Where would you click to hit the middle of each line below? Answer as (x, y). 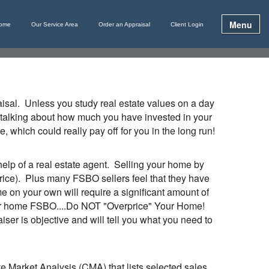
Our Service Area (55, 24)
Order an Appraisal (124, 24)
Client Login (187, 24)
